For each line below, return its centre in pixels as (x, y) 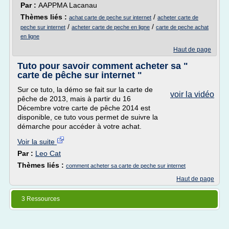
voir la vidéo (192, 94)
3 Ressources (41, 199)
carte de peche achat (182, 27)
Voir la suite (37, 142)
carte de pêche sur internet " (80, 75)
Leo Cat (48, 153)
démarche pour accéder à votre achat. (79, 126)
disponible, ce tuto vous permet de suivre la (88, 117)
